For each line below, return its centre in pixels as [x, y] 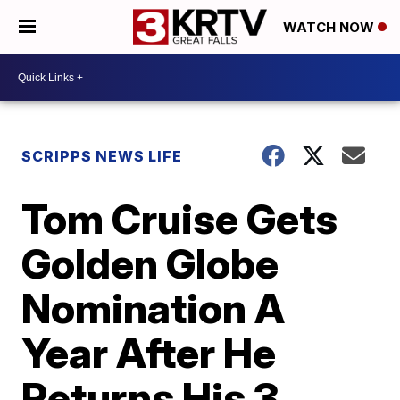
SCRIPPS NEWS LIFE [102, 156]
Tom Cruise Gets [180, 219]
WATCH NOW [330, 28]
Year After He [149, 353]
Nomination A [154, 308]
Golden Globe [150, 263]
